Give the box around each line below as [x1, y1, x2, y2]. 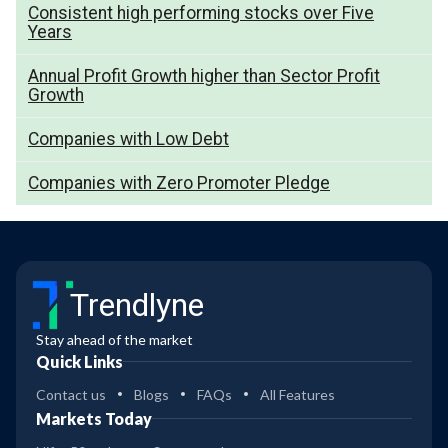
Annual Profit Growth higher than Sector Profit [28, 65, 380, 86]
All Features [260, 385, 335, 403]
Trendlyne [70, 285, 204, 324]
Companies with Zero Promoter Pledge [28, 172, 330, 193]
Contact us [36, 385, 106, 403]
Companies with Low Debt [28, 128, 229, 149]
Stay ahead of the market [36, 330, 193, 348]
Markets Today [36, 408, 152, 428]
